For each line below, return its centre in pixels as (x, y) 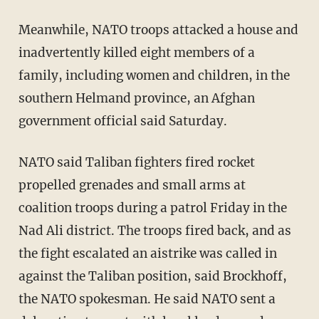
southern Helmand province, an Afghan (136, 98)
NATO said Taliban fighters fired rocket (136, 162)
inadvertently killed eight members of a (136, 52)
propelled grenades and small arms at (132, 185)
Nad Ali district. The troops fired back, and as (155, 230)
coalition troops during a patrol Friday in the (152, 208)
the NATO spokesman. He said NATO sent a (147, 299)
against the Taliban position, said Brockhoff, (152, 276)
